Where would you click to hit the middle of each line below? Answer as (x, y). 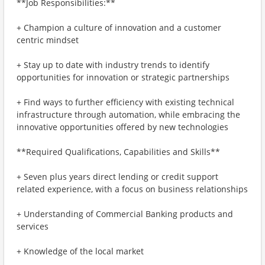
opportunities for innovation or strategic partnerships (123, 77)
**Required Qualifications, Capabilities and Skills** (118, 152)
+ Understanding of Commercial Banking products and (125, 214)
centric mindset (48, 40)
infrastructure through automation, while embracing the (128, 114)
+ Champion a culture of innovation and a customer (119, 28)
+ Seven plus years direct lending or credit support (117, 177)
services (33, 226)
